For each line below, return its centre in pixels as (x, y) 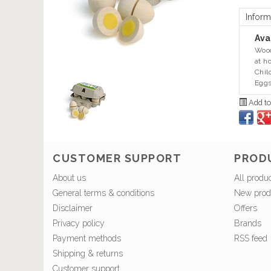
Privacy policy (79, 223)
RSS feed (251, 238)
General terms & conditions (103, 193)
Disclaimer (73, 208)
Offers (246, 208)
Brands (248, 223)
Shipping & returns (88, 253)
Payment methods (87, 238)
